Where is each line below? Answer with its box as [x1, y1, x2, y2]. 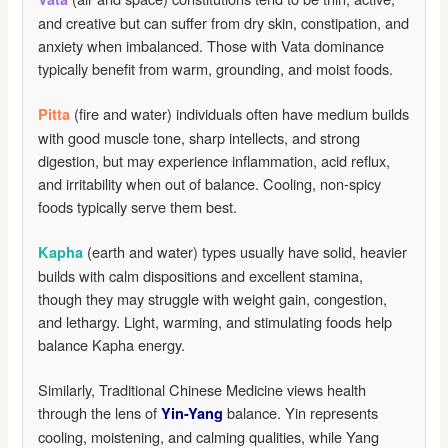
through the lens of [38, 401, 162, 423]
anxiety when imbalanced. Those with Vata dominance [38, 35, 385, 57]
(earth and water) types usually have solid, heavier [83, 241, 408, 263]
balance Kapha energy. [38, 334, 186, 356]
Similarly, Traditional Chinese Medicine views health [38, 378, 367, 400]
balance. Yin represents [223, 401, 379, 423]
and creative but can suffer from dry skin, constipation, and [38, 12, 410, 34]
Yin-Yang [161, 402, 224, 423]
